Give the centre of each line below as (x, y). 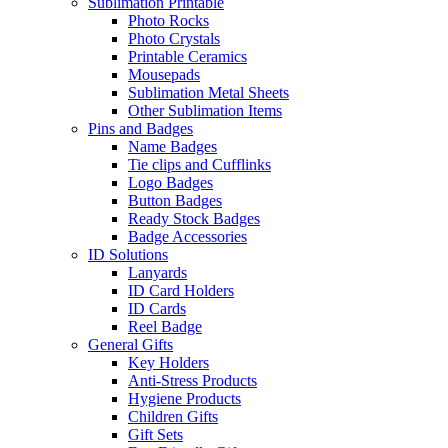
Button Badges (175, 200)
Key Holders (168, 362)
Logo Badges (170, 182)
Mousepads (164, 74)
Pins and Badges (140, 128)
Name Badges (172, 146)
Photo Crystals (174, 38)
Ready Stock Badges (194, 218)
